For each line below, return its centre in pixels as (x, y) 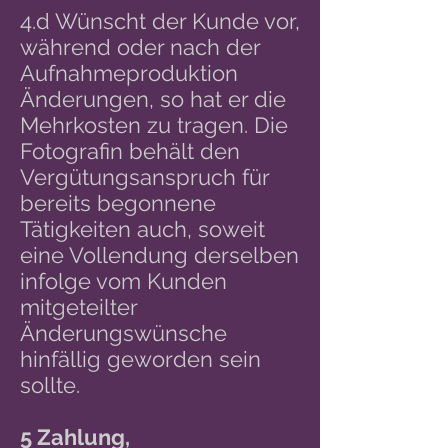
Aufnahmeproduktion (129, 73)
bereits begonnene (118, 203)
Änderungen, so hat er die (153, 99)
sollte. (50, 385)
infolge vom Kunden (123, 281)
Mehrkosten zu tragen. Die (154, 125)
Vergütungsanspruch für (144, 177)
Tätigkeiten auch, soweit (142, 229)
